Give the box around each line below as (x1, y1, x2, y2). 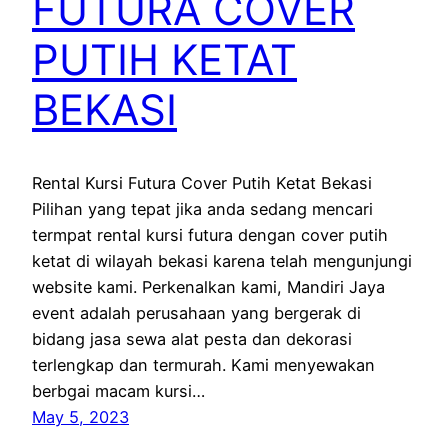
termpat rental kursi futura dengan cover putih (32, 225, 388, 246)
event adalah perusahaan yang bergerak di (32, 303, 361, 324)
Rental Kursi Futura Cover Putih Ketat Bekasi (32, 173, 372, 194)
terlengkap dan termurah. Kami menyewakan (32, 355, 375, 376)
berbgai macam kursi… (32, 381, 205, 402)
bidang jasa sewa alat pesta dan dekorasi (32, 329, 352, 350)
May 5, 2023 (32, 407, 129, 428)
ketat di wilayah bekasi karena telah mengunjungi (32, 251, 412, 272)
